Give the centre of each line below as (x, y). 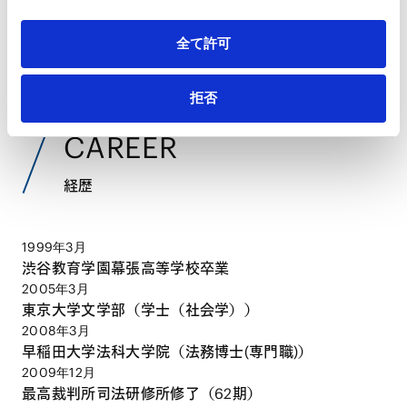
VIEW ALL (293, 52)
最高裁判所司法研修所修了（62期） (142, 394)
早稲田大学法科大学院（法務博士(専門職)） (168, 352)
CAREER (121, 148)
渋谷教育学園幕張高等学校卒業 (126, 268)
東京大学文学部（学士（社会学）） (141, 310)
